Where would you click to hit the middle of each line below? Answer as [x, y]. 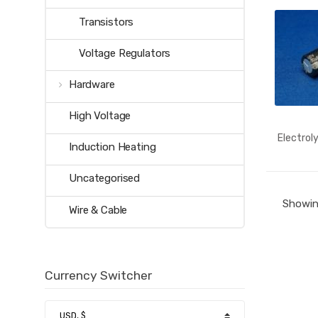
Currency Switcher [98, 276]
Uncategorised [105, 179]
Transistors [106, 22]
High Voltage [100, 116]
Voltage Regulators [125, 53]
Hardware [92, 84]
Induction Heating [113, 147]
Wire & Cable [98, 210]
